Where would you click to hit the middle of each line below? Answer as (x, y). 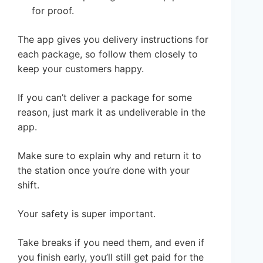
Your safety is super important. (87, 214)
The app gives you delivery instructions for (113, 40)
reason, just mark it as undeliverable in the (112, 112)
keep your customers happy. (81, 69)
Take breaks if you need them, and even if (111, 243)
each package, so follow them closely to (108, 54)
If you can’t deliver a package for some (105, 98)
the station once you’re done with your (104, 171)
